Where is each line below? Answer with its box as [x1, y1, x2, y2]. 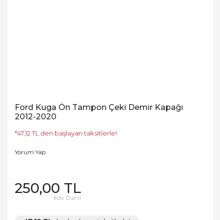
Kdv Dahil [54, 194, 81, 201]
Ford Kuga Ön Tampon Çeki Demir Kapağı [15, 103, 183, 112]
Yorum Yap [15, 148, 46, 156]
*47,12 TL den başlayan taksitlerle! [15, 129, 117, 137]
